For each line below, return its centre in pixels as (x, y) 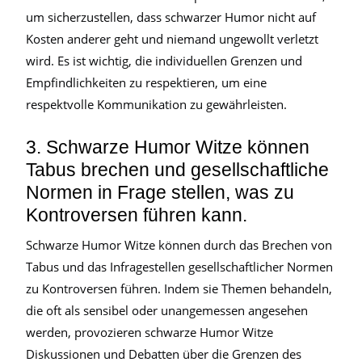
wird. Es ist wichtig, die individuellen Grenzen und (164, 61)
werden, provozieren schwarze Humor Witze (149, 332)
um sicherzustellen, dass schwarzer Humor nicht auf (171, 17)
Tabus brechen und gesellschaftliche (177, 170)
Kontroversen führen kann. (137, 215)
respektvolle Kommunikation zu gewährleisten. (156, 104)
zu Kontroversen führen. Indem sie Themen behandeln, (179, 288)
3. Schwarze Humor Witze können (168, 147)
